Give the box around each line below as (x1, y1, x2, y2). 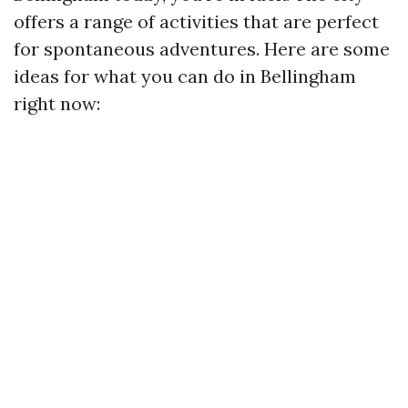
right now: (14, 92, 100, 115)
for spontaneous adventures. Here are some (14, 37, 390, 60)
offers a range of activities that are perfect (14, 10, 379, 33)
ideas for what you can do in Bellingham (14, 65, 356, 87)
